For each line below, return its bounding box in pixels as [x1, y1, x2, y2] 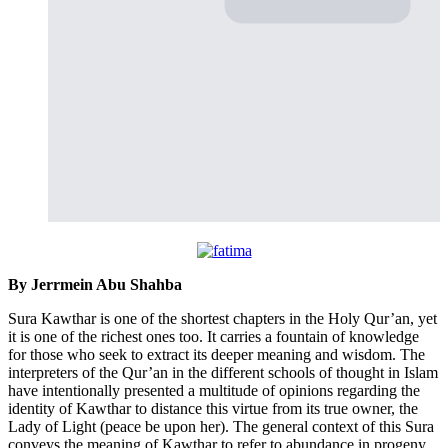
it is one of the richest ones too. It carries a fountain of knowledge [8, 328, 419, 346]
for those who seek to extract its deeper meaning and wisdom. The [8, 346, 425, 364]
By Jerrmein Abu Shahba [8, 276, 182, 294]
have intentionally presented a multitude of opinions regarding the [8, 382, 420, 400]
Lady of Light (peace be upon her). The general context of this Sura [8, 418, 434, 436]
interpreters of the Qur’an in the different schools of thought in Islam [8, 364, 438, 382]
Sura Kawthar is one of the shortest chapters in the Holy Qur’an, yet [8, 310, 437, 328]
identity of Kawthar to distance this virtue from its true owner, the [8, 400, 418, 418]
